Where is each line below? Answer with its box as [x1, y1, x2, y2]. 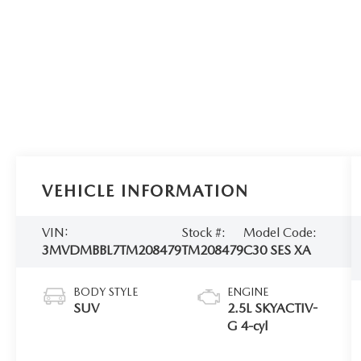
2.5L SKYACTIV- [227, 300, 318, 316]
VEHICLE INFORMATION [42, 180, 250, 201]
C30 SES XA [243, 242, 312, 258]
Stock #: [181, 224, 226, 240]
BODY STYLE [73, 284, 139, 298]
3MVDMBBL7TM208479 [42, 242, 182, 258]
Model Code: [243, 224, 317, 240]
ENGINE [227, 284, 269, 298]
